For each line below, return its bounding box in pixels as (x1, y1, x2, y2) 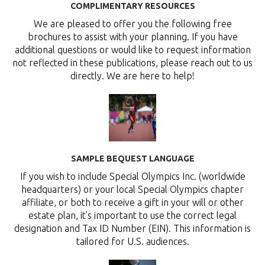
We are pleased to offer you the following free (33, 18, 232, 30)
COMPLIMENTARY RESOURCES (70, 1, 195, 11)
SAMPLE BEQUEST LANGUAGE (70, 154, 195, 164)
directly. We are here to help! (70, 70, 195, 82)
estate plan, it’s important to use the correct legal (28, 210, 237, 221)
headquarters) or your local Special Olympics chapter (21, 184, 244, 195)
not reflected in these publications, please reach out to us (12, 57, 253, 69)
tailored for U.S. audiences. (76, 236, 189, 247)
